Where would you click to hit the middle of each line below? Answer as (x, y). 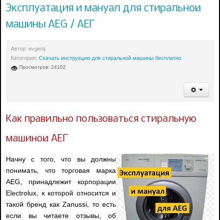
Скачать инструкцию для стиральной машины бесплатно (110, 58)
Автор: (20, 49)
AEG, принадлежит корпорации (61, 182)
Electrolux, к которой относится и (61, 193)
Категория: (25, 58)
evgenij (37, 49)
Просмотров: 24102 (42, 67)
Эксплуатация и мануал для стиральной (103, 8)
